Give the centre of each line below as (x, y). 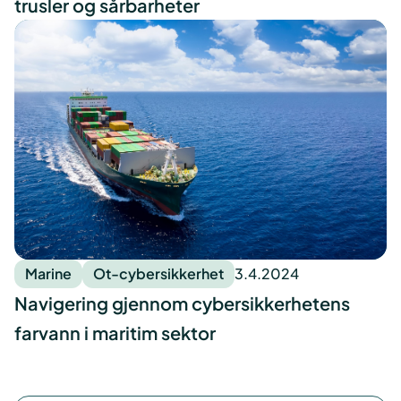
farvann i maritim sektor (115, 333)
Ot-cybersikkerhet (158, 274)
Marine (48, 274)
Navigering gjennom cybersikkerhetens (182, 303)
